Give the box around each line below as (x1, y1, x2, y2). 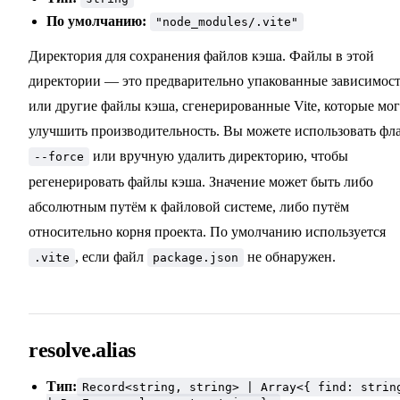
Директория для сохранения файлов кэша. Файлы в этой (29, 48, 374, 64)
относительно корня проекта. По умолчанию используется (29, 224, 386, 240)
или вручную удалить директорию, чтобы (89, 148, 348, 164)
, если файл (75, 249, 147, 265)
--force (34, 150, 84, 164)
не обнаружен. (244, 249, 336, 265)
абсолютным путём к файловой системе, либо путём (29, 199, 349, 215)
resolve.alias (29, 338, 136, 362)
